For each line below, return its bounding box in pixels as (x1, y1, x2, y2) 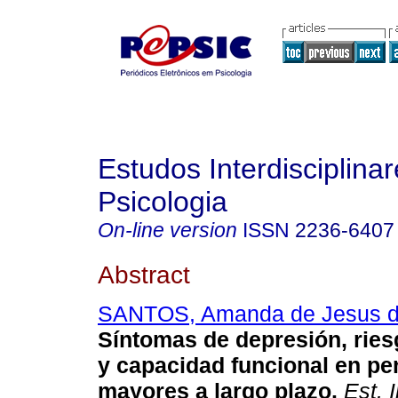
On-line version (98, 219, 237, 242)
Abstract (98, 259, 190, 289)
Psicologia (98, 186, 227, 218)
